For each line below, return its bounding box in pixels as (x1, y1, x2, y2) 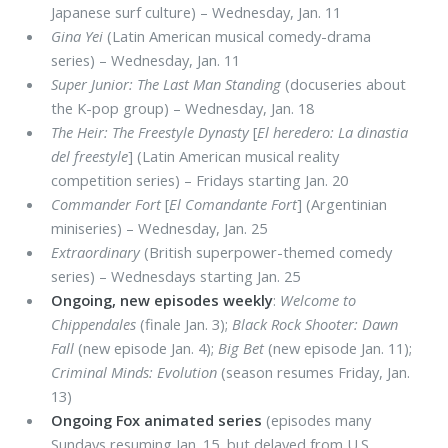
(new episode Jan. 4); (74, 337, 219, 358)
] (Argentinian (297, 193, 388, 214)
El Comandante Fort (169, 193, 298, 214)
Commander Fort (51, 193, 162, 214)
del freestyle (51, 145, 129, 166)
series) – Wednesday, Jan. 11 (51, 49, 241, 70)
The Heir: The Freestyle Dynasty (51, 121, 250, 142)
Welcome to (280, 289, 357, 310)
